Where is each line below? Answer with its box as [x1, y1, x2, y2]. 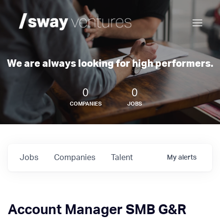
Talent [111, 154, 133, 162]
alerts [178, 154, 196, 161]
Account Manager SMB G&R [8, 203, 186, 217]
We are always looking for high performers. [7, 59, 213, 69]
